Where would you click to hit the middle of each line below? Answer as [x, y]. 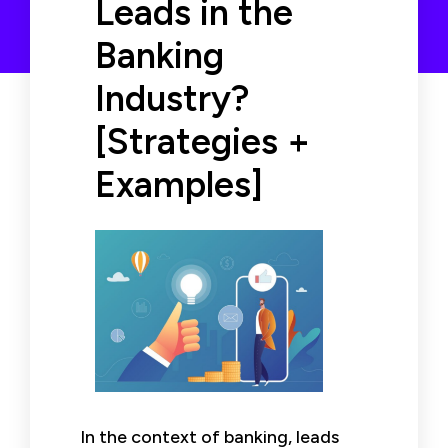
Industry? [172, 98]
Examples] [179, 184]
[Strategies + [202, 141]
